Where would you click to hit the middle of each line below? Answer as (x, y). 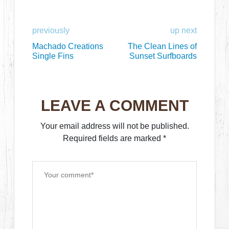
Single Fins (53, 56)
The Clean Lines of (162, 46)
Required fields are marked (113, 138)
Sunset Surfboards (163, 56)
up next (183, 30)
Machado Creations (68, 46)
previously (51, 30)
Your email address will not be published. (114, 126)
